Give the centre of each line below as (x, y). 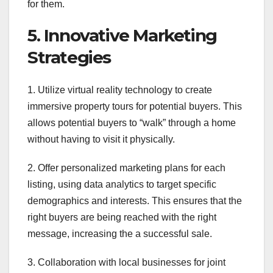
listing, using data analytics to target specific (122, 185)
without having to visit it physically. (101, 140)
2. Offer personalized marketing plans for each (126, 168)
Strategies (69, 57)
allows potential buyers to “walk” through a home (132, 123)
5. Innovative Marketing (122, 35)
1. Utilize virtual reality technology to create (120, 90)
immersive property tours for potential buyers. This (135, 107)
